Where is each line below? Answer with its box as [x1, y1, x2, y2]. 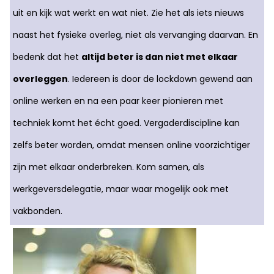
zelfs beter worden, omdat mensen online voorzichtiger [13, 139, 250, 151]
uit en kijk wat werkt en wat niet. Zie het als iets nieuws [13, 7, 244, 19]
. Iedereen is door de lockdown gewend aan [68, 73, 253, 85]
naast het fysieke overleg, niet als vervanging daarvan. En [13, 29, 258, 41]
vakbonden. [13, 205, 62, 217]
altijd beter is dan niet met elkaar [81, 51, 238, 63]
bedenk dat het [13, 51, 81, 63]
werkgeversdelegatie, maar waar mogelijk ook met [13, 183, 229, 195]
